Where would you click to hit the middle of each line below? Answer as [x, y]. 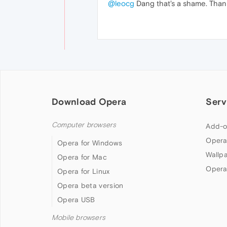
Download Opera [89, 102]
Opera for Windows [90, 143]
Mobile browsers [79, 218]
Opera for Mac [82, 157]
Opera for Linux [84, 172]
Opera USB [76, 200]
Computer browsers [84, 125]
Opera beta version [90, 186]
